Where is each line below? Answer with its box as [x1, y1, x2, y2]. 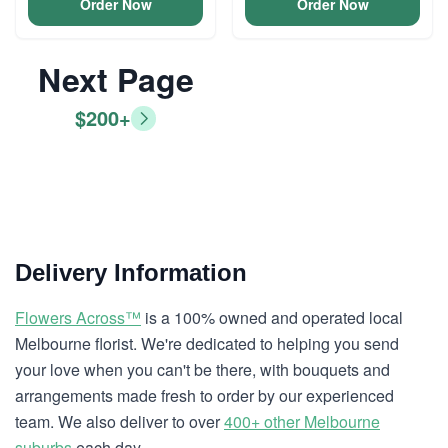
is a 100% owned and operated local [141, 306, 403, 329]
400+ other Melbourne [224, 410, 380, 433]
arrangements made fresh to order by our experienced [15, 384, 394, 407]
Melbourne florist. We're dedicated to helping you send [15, 332, 399, 355]
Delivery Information [15, 259, 247, 286]
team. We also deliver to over [15, 410, 224, 433]
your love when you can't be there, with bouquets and [15, 358, 390, 381]
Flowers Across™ [15, 306, 141, 329]
